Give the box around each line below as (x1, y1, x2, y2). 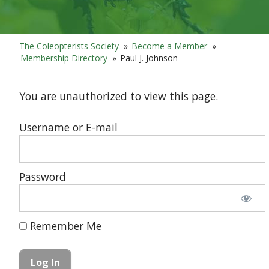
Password (19, 169, 67, 184)
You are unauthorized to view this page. (19, 88, 219, 103)
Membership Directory (20, 52, 108, 64)
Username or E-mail (19, 120, 118, 135)
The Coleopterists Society (19, 40, 119, 52)
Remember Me (27, 219, 102, 234)
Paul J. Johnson (120, 52, 178, 64)
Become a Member (131, 40, 208, 52)
